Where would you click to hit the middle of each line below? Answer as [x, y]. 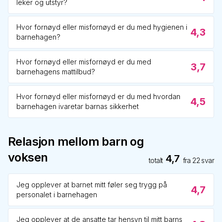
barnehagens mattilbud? [56, 72]
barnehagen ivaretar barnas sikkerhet [78, 106]
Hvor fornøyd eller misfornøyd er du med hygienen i [102, 27]
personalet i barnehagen [57, 194]
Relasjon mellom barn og [76, 141]
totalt [156, 160]
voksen [28, 157]
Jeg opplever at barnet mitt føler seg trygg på [92, 185]
